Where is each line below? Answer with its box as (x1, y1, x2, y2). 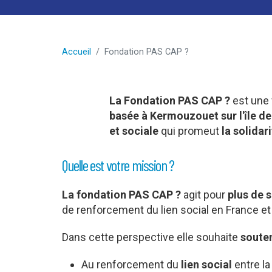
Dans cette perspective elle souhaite (62, 230, 240, 243)
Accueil (62, 47, 91, 57)
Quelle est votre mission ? (62, 155, 175, 174)
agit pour (181, 188, 228, 201)
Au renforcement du (81, 257, 181, 271)
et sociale (109, 124, 158, 138)
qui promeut (158, 124, 222, 138)
